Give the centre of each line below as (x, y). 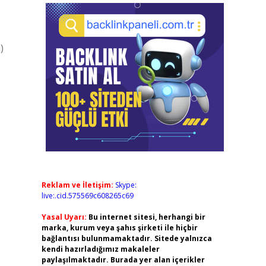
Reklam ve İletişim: (77, 185)
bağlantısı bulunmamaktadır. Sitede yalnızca (126, 238)
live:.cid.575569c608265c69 (87, 196)
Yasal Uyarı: (64, 217)
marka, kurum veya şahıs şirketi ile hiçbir (119, 228)
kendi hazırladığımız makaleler (100, 249)
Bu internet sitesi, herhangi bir (147, 217)
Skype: (126, 185)
